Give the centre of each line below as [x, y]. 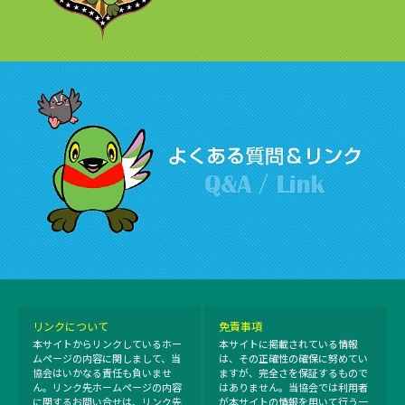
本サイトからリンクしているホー [107, 345]
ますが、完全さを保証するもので [294, 374]
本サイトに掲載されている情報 [289, 345]
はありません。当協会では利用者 [294, 389]
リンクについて [71, 328]
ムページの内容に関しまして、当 [107, 360]
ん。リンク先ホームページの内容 [107, 389]
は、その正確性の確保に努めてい [294, 360]
